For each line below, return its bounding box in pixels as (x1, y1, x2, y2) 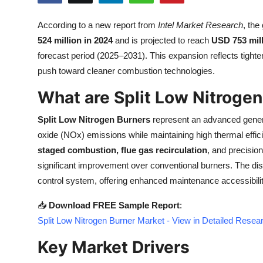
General (9, 238, 43, 250)
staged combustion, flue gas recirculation (38, 145, 207, 155)
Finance (9, 152, 43, 164)
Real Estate (9, 210, 59, 221)
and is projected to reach (113, 35, 211, 45)
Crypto (9, 95, 40, 106)
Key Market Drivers (38, 237, 190, 257)
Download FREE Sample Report (49, 200, 180, 210)
